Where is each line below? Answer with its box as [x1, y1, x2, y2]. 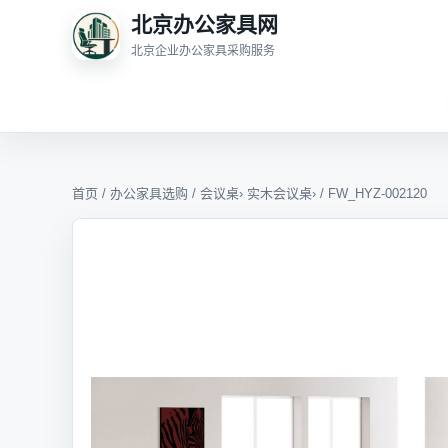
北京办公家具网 [131, 12, 278, 36]
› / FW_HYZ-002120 [312, 186, 427, 201]
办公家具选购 [110, 186, 188, 201]
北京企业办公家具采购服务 [131, 43, 275, 58]
